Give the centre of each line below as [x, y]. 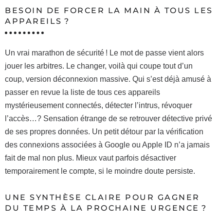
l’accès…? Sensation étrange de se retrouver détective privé [109, 118]
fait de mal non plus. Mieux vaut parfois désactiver [91, 158]
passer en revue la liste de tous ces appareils [82, 92]
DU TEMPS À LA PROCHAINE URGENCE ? [106, 208]
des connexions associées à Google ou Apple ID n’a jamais [107, 145]
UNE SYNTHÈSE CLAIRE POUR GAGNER [102, 197]
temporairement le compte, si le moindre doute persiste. [100, 171]
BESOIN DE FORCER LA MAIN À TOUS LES [109, 10]
